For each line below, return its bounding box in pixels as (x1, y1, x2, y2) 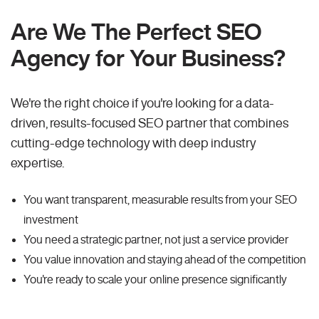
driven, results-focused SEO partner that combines (11, 116, 288, 130)
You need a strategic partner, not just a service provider (23, 234, 289, 246)
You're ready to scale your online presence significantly (23, 273, 287, 286)
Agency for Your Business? (11, 46, 286, 70)
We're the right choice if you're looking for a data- (11, 96, 274, 110)
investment (23, 214, 78, 226)
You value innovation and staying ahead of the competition (23, 253, 306, 266)
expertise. (11, 156, 64, 169)
